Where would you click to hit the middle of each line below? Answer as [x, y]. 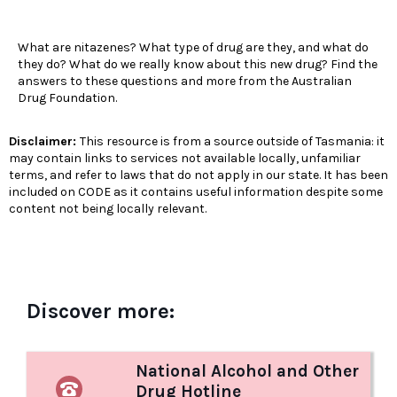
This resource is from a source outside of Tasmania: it [232, 142]
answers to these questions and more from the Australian [185, 82]
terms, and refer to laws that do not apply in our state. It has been [198, 175]
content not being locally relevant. [108, 209]
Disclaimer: [44, 142]
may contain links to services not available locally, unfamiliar [185, 159]
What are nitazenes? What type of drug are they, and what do [193, 48]
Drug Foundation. [67, 98]
